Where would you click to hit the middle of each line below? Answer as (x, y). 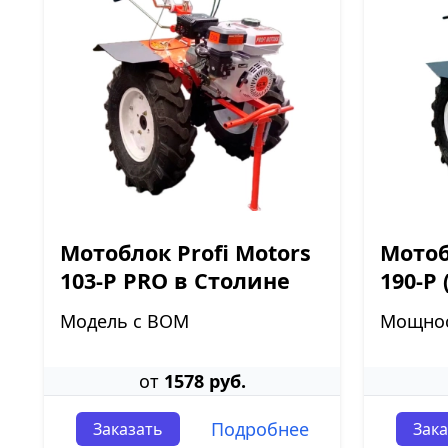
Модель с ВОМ (124, 321)
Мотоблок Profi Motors (185, 252)
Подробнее (259, 429)
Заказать (127, 429)
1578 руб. (204, 381)
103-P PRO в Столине (175, 280)
